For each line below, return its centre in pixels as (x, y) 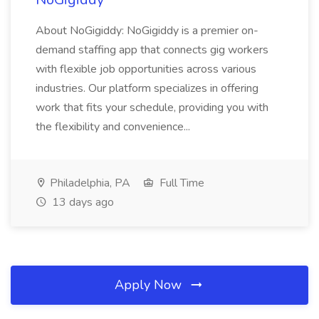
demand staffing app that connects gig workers (152, 50)
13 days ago (82, 202)
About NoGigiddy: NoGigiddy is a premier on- (147, 31)
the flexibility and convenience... (113, 127)
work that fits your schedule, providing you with (152, 108)
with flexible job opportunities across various (146, 69)
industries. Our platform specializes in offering (147, 88)
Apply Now (150, 285)
